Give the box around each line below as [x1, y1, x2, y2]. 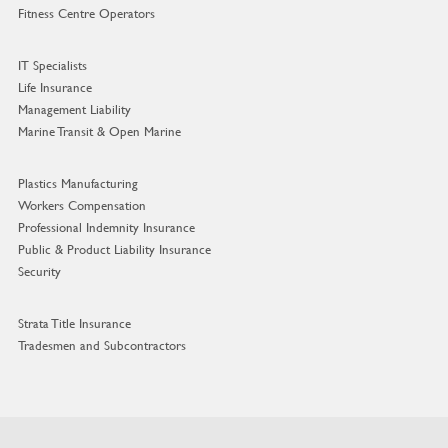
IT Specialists [17, 56, 87, 75]
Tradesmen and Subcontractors [17, 336, 186, 355]
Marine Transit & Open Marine [17, 122, 181, 141]
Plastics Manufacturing [17, 174, 138, 193]
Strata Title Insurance [17, 314, 131, 333]
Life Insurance [17, 78, 92, 97]
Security [17, 262, 61, 281]
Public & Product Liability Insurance [17, 240, 211, 259]
